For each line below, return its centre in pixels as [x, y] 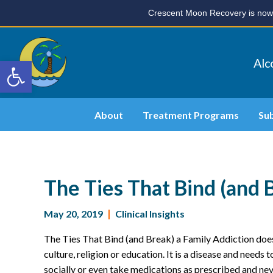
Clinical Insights [150, 214]
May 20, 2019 [73, 214]
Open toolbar [36, 66]
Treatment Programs [190, 115]
